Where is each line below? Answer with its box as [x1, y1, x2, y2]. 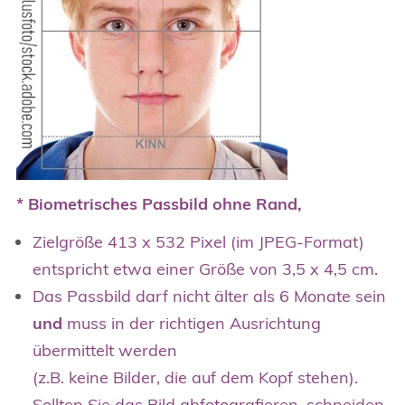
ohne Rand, [212, 193, 302, 214]
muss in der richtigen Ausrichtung [62, 312, 321, 334]
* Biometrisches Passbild [16, 193, 212, 214]
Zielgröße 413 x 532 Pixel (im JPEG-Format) [33, 231, 364, 252]
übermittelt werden [33, 339, 177, 361]
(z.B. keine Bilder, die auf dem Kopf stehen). [33, 366, 358, 388]
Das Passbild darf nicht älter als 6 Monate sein [33, 285, 386, 306]
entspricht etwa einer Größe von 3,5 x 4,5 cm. [33, 258, 378, 279]
